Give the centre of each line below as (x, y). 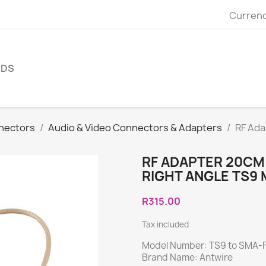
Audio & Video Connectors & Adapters (135, 127)
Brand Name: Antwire (187, 257)
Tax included (165, 224)
